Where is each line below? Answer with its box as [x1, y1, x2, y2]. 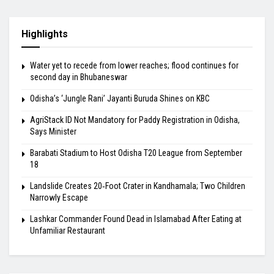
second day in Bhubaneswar [30, 72, 127, 82]
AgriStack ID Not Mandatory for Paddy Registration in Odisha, [30, 114, 240, 125]
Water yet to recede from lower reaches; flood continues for [30, 60, 239, 70]
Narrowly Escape [30, 192, 88, 202]
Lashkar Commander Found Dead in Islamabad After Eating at [30, 213, 242, 224]
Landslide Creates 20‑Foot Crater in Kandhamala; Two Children [30, 180, 245, 191]
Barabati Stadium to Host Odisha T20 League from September [30, 147, 242, 158]
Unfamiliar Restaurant [30, 225, 105, 235]
